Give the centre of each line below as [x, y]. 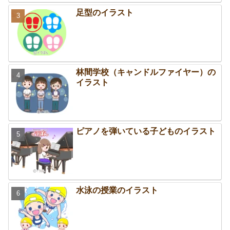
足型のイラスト [105, 13]
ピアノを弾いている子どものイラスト [146, 131]
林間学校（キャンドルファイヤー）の [146, 72]
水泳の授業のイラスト [117, 190]
